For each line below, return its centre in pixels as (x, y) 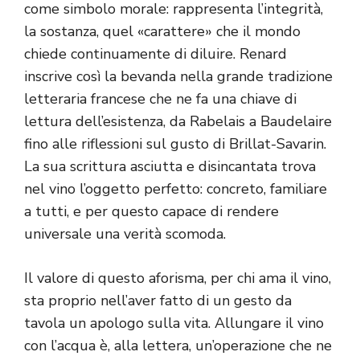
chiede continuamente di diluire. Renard (155, 54)
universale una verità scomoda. (125, 234)
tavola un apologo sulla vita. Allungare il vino (174, 323)
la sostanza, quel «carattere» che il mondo (162, 32)
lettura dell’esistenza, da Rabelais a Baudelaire (178, 122)
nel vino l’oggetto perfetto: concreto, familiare (176, 189)
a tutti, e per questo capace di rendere (151, 212)
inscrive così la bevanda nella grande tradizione (178, 77)
